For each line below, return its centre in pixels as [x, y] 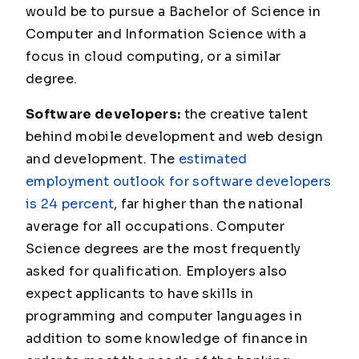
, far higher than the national [209, 204]
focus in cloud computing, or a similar [153, 57]
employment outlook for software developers [179, 182]
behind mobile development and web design [175, 137]
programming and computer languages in [164, 317]
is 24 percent [70, 204]
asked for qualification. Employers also [157, 272]
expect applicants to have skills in [140, 294]
